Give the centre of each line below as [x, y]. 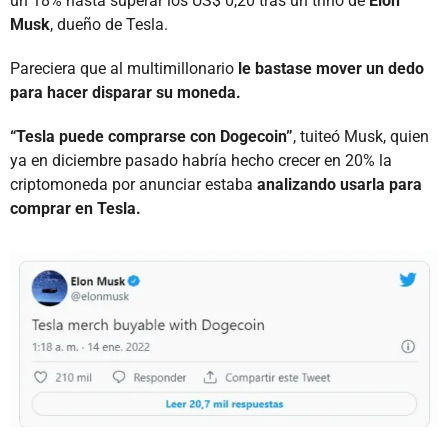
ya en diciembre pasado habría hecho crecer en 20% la [201, 160]
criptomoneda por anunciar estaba [131, 184]
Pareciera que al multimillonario [122, 68]
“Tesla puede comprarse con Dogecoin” [151, 136]
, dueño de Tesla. [109, 24]
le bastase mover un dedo [329, 68]
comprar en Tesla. [75, 208]
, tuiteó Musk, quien [361, 136]
